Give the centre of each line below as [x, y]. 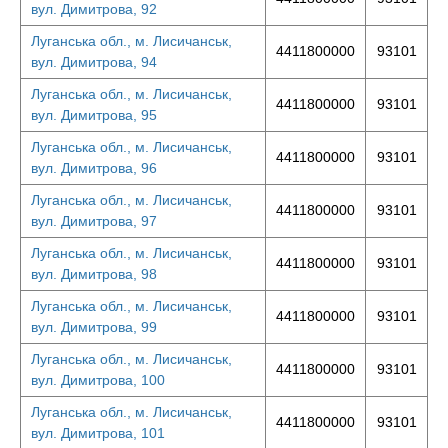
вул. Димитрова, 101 [98, 433]
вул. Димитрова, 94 [94, 62]
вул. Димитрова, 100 [98, 380]
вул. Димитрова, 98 [94, 274]
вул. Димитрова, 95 [94, 115]
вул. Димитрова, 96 [94, 168]
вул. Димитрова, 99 [94, 327]
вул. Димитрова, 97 [94, 221]
